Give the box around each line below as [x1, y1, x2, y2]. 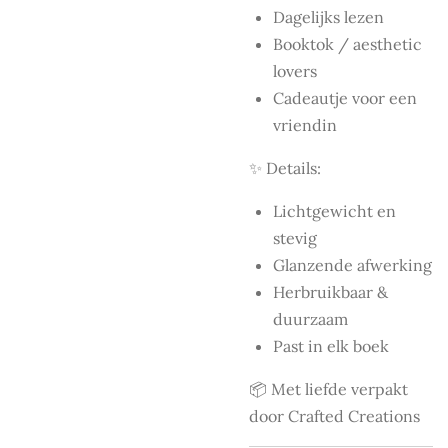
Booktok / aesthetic [273, 33, 422, 54]
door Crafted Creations [249, 405, 420, 426]
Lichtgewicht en [273, 200, 396, 221]
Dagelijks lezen [273, 6, 384, 27]
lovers [273, 60, 317, 81]
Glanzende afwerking [273, 254, 432, 275]
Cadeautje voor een [273, 87, 417, 108]
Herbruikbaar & [273, 281, 388, 302]
